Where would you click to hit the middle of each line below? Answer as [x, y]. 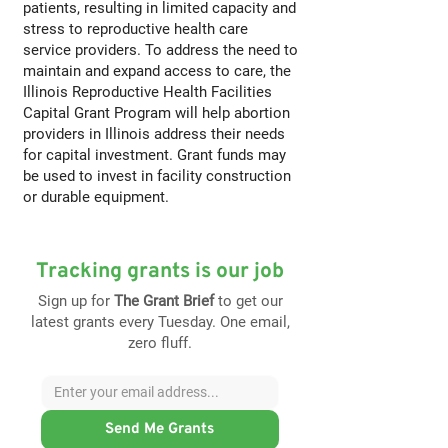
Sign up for [75, 301]
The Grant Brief [165, 301]
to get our [250, 301]
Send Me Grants [160, 429]
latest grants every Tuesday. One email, [160, 322]
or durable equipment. [96, 197]
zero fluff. [160, 343]
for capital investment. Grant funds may [154, 155]
